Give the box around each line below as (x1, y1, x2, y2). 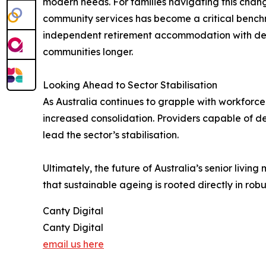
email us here (43, 238, 104, 250)
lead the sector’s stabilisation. (43, 129, 179, 141)
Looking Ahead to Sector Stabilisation (43, 79, 217, 91)
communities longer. (43, 46, 133, 58)
